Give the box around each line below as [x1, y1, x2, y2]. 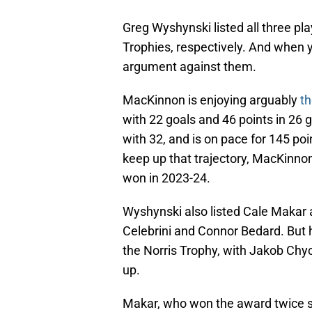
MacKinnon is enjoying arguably [123, 93, 300, 108]
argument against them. [123, 59, 256, 75]
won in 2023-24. [123, 171, 210, 186]
